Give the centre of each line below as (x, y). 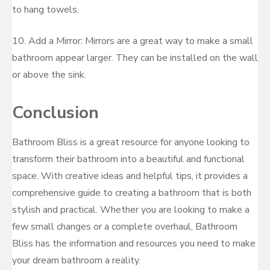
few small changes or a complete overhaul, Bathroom (125, 227)
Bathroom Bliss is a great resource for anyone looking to (131, 142)
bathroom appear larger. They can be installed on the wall (135, 58)
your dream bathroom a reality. (76, 260)
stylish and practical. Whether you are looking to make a (131, 210)
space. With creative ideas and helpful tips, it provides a (130, 176)
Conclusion (55, 113)
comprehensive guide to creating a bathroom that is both (132, 193)
